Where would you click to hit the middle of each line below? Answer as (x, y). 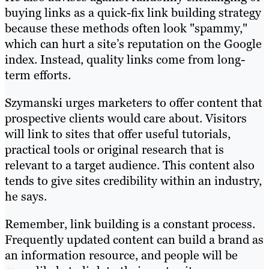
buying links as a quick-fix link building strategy (133, 12)
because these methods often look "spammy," (126, 28)
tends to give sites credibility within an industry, (133, 180)
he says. (26, 196)
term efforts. (38, 75)
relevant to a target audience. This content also (130, 165)
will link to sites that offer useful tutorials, (118, 134)
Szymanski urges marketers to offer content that (134, 102)
